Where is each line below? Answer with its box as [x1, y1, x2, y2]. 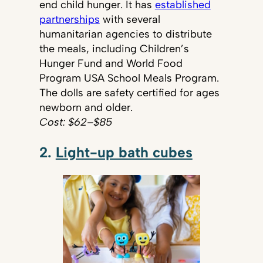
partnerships [39, 13, 100, 26]
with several [99, 13, 160, 26]
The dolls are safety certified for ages [39, 86, 220, 100]
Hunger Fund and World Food [39, 57, 183, 70]
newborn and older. [39, 101, 133, 114]
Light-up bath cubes [55, 143, 193, 161]
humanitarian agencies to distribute [39, 28, 212, 41]
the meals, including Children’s [39, 42, 189, 56]
